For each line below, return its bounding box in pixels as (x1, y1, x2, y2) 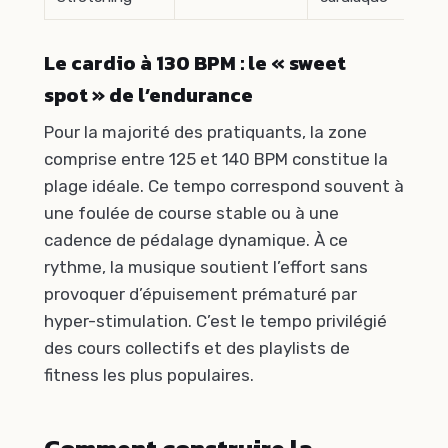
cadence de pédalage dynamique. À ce (44, 230, 348, 251)
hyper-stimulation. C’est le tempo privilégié (44, 311, 387, 332)
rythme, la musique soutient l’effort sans (44, 257, 368, 278)
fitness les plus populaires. (44, 365, 254, 386)
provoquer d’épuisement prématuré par (44, 284, 357, 305)
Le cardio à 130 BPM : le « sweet (44, 48, 346, 79)
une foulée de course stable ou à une (44, 203, 339, 224)
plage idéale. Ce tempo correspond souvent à (44, 176, 404, 197)
